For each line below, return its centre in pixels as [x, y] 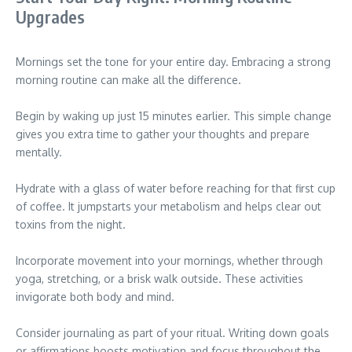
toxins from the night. [71, 224]
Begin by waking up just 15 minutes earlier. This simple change [174, 116]
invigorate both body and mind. [95, 297]
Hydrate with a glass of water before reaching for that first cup [176, 188]
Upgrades [51, 16]
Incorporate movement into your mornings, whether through [169, 260]
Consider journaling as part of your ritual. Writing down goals [172, 333]
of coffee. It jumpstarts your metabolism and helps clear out [169, 206]
